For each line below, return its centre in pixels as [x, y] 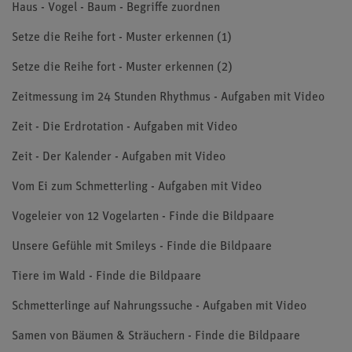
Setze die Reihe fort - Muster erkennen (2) [122, 68]
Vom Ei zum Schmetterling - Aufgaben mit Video [137, 187]
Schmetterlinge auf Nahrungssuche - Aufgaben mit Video [159, 306]
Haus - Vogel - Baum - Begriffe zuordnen [116, 8]
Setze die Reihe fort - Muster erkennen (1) [122, 38]
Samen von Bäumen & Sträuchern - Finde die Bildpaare [156, 336]
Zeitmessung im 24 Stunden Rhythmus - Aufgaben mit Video [168, 97]
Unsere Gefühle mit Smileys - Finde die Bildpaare [142, 247]
